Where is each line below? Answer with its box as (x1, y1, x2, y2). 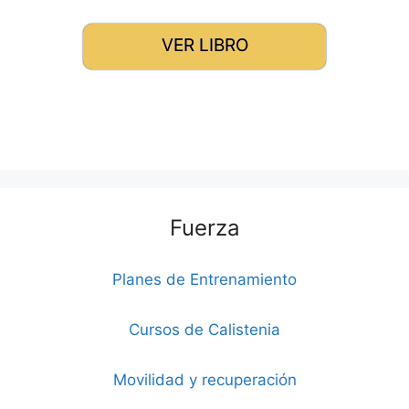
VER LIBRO (161, 34, 248, 56)
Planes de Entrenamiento (112, 269, 297, 288)
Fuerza (169, 214, 240, 241)
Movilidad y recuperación (112, 370, 297, 389)
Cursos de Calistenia (129, 320, 280, 339)
